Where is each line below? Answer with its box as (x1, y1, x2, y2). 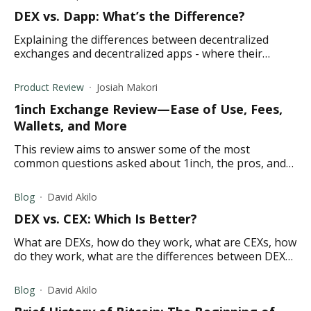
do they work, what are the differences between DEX (14, 249, 285, 264)
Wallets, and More (14, 117, 127, 134)
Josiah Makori (96, 81, 158, 94)
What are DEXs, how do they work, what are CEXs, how (14, 235, 296, 250)
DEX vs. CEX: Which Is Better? (14, 210, 197, 227)
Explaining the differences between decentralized (14, 32, 269, 47)
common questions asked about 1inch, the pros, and (14, 155, 286, 171)
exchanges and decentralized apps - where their (14, 46, 262, 61)
